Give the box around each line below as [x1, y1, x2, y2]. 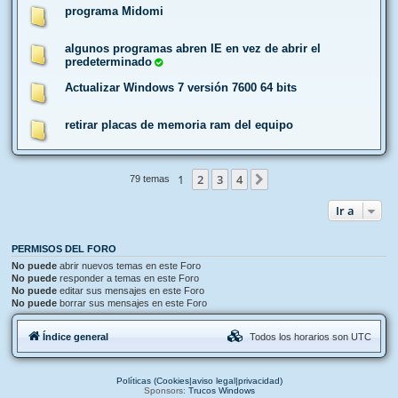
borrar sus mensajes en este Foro [57, 297, 207, 308]
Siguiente [271, 171, 322, 188]
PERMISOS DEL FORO [12, 243, 116, 254]
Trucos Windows [187, 386, 255, 396]
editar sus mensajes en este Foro [57, 284, 204, 296]
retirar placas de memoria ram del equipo [65, 117, 293, 131]
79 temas [130, 172, 172, 184]
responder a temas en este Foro [57, 272, 199, 283]
